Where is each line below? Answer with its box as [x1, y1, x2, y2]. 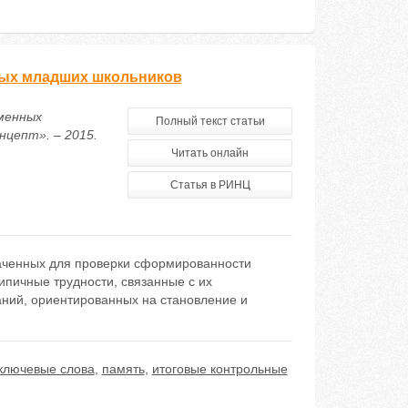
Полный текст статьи [155, 115, 265, 127]
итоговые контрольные [151, 362, 288, 376]
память [101, 362, 145, 376]
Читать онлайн [171, 147, 250, 159]
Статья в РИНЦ [169, 178, 250, 191]
